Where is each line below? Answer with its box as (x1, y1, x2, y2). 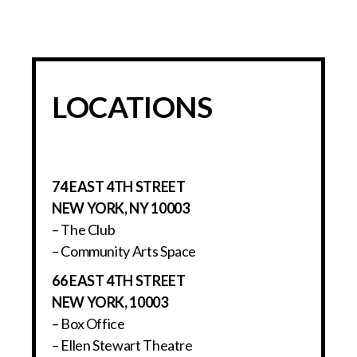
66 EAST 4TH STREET (52, 272, 186, 290)
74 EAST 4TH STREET (52, 178, 186, 196)
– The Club (52, 221, 116, 239)
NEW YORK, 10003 (52, 293, 168, 312)
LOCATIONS (52, 88, 213, 125)
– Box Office (52, 315, 125, 333)
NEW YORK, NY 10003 (52, 199, 190, 218)
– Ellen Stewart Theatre (52, 336, 193, 355)
